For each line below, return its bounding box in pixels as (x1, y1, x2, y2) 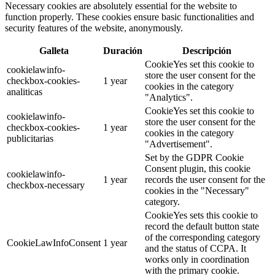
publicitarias (7, 133, 53, 144)
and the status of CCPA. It (145, 243, 246, 254)
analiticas (7, 87, 42, 98)
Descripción (182, 45, 231, 56)
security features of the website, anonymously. (5, 23, 183, 34)
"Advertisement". (145, 139, 212, 150)
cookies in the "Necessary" (145, 185, 249, 196)
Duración (103, 45, 142, 56)
